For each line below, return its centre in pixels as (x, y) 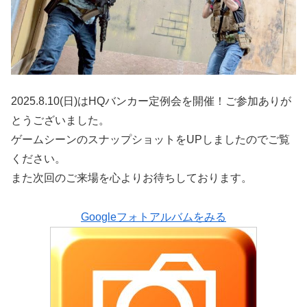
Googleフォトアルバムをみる (153, 217)
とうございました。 (60, 121)
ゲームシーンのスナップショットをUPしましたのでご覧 (150, 140)
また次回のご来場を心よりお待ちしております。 (132, 178)
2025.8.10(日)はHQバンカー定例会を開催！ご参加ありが (151, 101)
